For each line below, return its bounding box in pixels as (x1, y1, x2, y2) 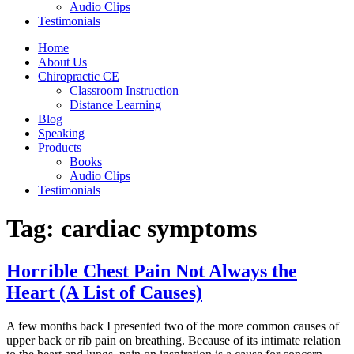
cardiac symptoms (61, 214, 257, 243)
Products (38, 141, 81, 154)
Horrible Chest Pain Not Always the (6, 260, 297, 281)
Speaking (38, 126, 85, 140)
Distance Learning (70, 98, 161, 111)
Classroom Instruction (70, 84, 179, 97)
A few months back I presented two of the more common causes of (6, 318, 339, 333)
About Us (38, 55, 87, 69)
